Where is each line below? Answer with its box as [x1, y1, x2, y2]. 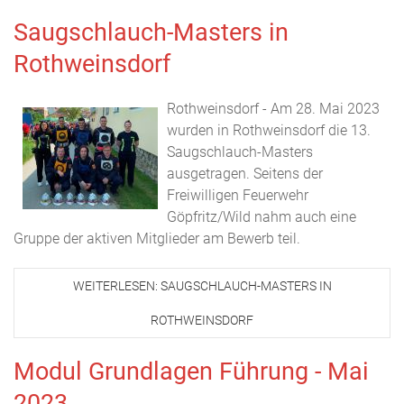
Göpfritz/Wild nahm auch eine [167, 208, 356, 225]
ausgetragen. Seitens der [167, 165, 323, 182]
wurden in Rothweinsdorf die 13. [167, 122, 371, 139]
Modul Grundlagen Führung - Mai [14, 357, 369, 386]
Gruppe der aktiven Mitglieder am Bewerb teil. [14, 230, 300, 247]
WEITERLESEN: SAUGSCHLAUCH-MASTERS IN [72, 279, 332, 293]
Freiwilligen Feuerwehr [167, 187, 308, 204]
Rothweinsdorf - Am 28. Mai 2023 [167, 100, 380, 117]
